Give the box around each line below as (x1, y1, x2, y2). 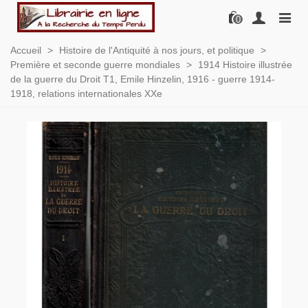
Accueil (10, 45, 41, 56)
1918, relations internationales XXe (10, 88, 162, 99)
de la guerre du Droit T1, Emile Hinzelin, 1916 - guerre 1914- (10, 74, 275, 85)
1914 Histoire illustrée (198, 59, 292, 70)
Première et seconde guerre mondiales (10, 59, 180, 70)
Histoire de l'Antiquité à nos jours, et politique (59, 45, 254, 56)
